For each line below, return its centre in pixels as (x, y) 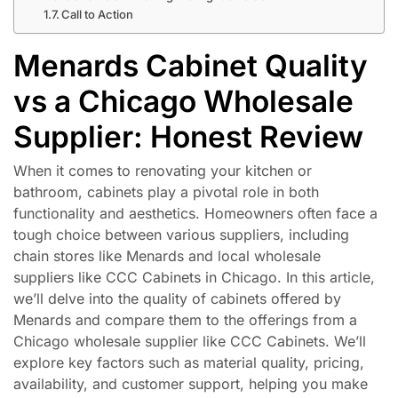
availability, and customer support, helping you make (191, 384)
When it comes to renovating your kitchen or (163, 171)
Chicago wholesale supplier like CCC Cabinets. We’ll (190, 342)
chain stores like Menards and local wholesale (167, 256)
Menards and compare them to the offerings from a (185, 320)
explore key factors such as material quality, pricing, (189, 363)
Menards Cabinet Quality (191, 65)
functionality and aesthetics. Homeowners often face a (195, 214)
